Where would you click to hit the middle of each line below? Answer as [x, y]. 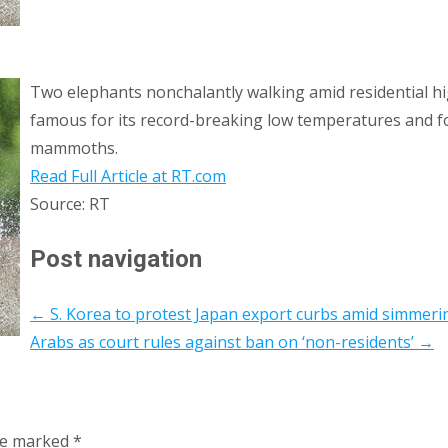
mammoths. [74, 147]
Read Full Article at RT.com [128, 175]
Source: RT [70, 203]
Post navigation [116, 258]
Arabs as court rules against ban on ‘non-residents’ [224, 342]
